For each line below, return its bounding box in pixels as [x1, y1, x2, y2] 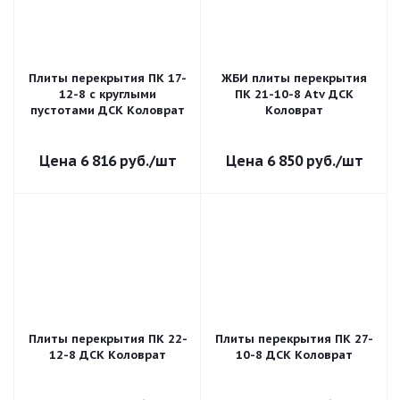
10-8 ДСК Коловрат [236, 347, 353, 362]
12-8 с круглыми [59, 87, 156, 102]
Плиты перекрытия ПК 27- [215, 331, 373, 346]
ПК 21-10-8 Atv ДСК [235, 87, 354, 102]
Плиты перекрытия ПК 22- [28, 331, 187, 346]
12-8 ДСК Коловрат [49, 347, 166, 362]
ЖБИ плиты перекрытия [221, 71, 367, 86]
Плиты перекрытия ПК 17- [29, 71, 187, 86]
